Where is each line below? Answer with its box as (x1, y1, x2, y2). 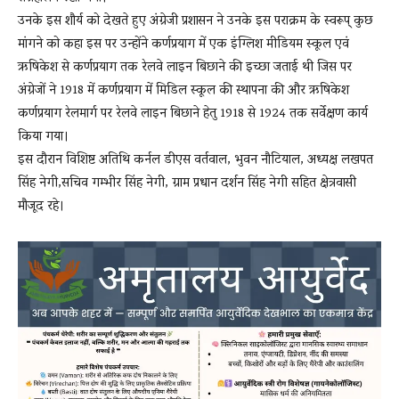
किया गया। (18, 124, 69, 150)
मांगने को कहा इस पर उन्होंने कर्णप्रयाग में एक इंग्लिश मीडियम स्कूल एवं (18, 31, 349, 57)
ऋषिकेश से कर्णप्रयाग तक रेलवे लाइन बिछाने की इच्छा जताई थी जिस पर (18, 54, 352, 80)
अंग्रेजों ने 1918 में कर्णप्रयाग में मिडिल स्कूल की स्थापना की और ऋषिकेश (18, 77, 349, 103)
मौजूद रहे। (18, 193, 64, 219)
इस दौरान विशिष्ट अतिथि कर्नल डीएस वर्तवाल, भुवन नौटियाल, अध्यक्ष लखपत (18, 147, 373, 173)
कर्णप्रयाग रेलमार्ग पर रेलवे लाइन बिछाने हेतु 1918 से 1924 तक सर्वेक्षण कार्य (18, 101, 368, 126)
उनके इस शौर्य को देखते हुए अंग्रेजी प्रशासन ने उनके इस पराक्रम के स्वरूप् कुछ (18, 8, 373, 34)
